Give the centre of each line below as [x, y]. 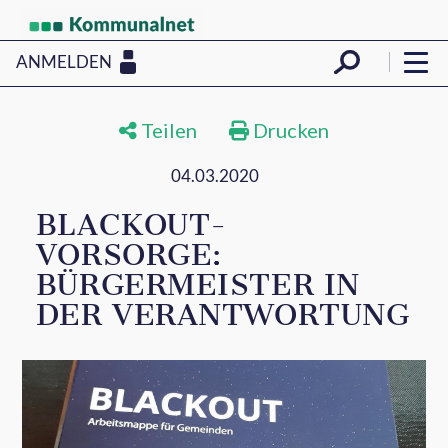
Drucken [289, 130]
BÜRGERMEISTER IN [197, 285]
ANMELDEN [64, 61]
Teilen [167, 130]
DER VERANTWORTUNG [222, 315]
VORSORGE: [128, 255]
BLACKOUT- [131, 225]
